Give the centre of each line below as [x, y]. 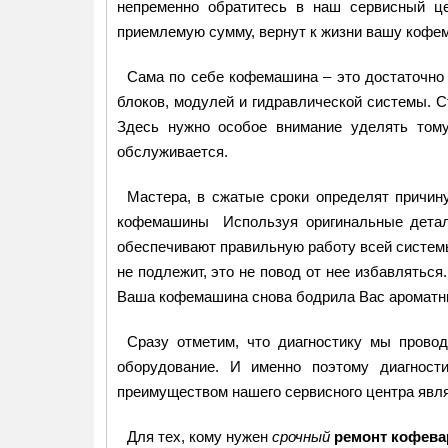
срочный [301, 436]
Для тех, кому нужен [199, 436]
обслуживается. [172, 151]
